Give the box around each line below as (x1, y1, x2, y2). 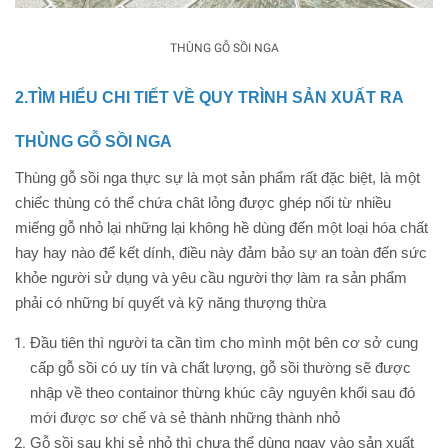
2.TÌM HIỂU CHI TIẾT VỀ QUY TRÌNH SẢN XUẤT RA (15, 88, 403, 106)
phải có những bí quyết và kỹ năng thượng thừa (15, 294, 326, 311)
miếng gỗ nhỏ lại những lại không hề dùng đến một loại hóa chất (15, 219, 428, 236)
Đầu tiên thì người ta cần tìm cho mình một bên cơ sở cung (30, 334, 418, 351)
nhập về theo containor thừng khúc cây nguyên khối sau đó (30, 384, 415, 401)
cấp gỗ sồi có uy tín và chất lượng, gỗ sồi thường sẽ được (30, 359, 411, 376)
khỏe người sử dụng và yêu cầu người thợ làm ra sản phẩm (15, 269, 407, 286)
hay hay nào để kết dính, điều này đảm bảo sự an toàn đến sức (15, 244, 427, 261)
